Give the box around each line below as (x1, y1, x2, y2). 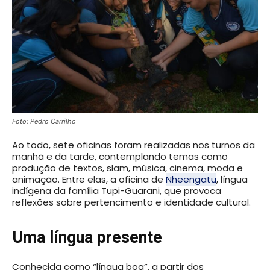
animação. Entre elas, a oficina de (12, 172, 166, 186)
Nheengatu (166, 172, 216, 186)
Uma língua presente (12, 227, 162, 247)
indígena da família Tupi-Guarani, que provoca (12, 184, 221, 197)
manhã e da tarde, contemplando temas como (12, 149, 228, 163)
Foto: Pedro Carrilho (12, 116, 76, 125)
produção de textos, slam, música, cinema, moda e (12, 161, 243, 174)
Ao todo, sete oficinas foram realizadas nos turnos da (12, 138, 255, 151)
